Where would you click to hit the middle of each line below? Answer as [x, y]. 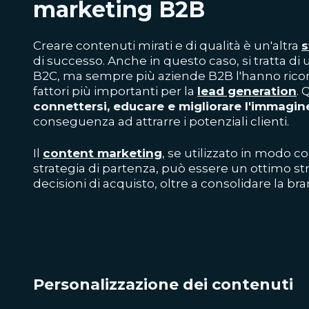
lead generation [247, 91]
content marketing [102, 153]
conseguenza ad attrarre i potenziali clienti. [161, 121]
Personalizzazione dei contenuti [163, 284]
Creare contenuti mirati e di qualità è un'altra [167, 46]
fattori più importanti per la [115, 91]
